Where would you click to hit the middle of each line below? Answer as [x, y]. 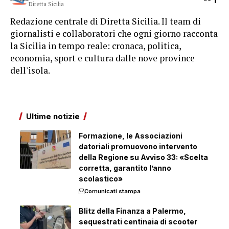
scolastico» [101, 179]
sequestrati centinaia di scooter [138, 222]
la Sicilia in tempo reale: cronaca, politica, [96, 46]
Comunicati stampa [112, 191]
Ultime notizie [53, 116]
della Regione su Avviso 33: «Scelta [143, 157]
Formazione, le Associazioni [131, 136]
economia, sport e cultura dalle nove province [102, 58]
